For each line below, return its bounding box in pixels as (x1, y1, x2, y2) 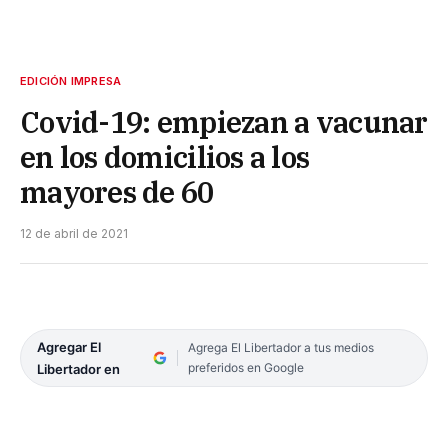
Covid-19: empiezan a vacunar (20, 103, 428, 142)
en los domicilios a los (20, 138, 310, 177)
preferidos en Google (187, 360, 304, 376)
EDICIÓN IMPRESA (20, 74, 122, 89)
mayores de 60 (20, 173, 214, 212)
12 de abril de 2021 (20, 226, 128, 242)
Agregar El (37, 339, 101, 356)
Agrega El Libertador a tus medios (187, 340, 374, 356)
